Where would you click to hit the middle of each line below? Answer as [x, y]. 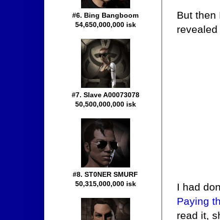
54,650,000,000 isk [106, 25]
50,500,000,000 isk [106, 104]
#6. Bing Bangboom [106, 15]
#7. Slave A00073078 [106, 95]
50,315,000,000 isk [106, 184]
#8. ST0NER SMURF [106, 175]
